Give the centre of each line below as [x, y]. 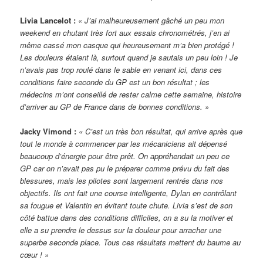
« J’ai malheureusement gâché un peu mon [151, 20]
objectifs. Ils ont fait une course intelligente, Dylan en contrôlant [129, 193]
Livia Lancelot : [48, 20]
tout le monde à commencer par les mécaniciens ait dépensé [124, 143]
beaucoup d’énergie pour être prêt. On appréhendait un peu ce [125, 156]
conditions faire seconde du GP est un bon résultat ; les [115, 82]
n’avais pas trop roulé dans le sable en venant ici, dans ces [121, 69]
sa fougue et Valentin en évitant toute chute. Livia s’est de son [127, 205]
